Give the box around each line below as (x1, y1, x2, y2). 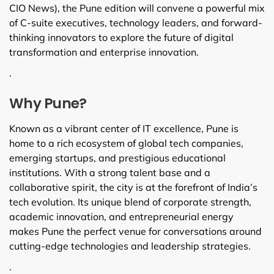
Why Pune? (9, 93, 87, 113)
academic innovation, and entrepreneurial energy (9, 210, 234, 223)
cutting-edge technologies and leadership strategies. (9, 239, 251, 252)
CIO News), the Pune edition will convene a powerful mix (9, 1, 265, 14)
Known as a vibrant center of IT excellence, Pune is (9, 122, 239, 135)
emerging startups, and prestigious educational (9, 151, 226, 164)
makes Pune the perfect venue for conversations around (9, 224, 262, 237)
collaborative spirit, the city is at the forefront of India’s (9, 180, 257, 193)
